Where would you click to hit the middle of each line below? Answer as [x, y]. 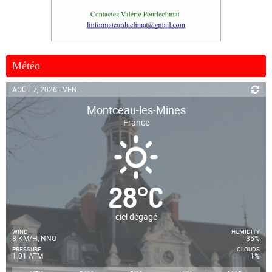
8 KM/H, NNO [34, 238]
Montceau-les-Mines [136, 110]
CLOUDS [248, 249]
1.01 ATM [28, 255]
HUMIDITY [245, 231]
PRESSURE [27, 249]
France [136, 122]
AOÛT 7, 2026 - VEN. [46, 89]
